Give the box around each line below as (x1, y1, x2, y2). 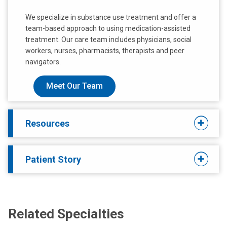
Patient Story (25, 154, 81, 165)
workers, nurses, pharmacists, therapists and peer (25, 46, 184, 55)
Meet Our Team (46, 81, 103, 91)
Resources (25, 118, 69, 129)
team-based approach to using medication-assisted (25, 24, 191, 32)
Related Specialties (8, 206, 124, 221)
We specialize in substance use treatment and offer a (25, 13, 196, 21)
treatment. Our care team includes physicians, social (25, 35, 192, 44)
